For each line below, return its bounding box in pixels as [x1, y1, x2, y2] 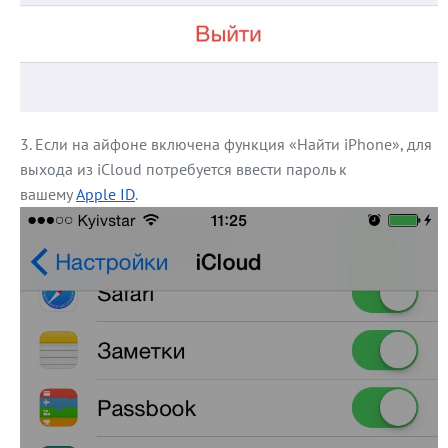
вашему [20, 183, 76, 204]
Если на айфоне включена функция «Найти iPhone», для [35, 133, 432, 154]
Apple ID [76, 183, 135, 204]
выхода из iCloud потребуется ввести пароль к [20, 158, 347, 179]
